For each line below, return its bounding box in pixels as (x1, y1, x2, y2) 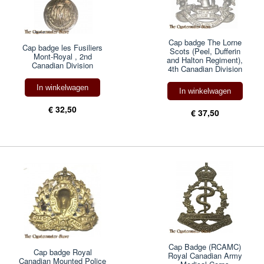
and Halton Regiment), (167, 54, 243, 65)
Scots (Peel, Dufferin (169, 45, 240, 57)
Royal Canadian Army (167, 250, 242, 262)
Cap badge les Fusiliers (22, 41, 103, 53)
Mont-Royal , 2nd (33, 50, 92, 62)
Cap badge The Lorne (168, 36, 242, 48)
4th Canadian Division (167, 62, 242, 74)
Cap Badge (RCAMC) (169, 241, 242, 253)
